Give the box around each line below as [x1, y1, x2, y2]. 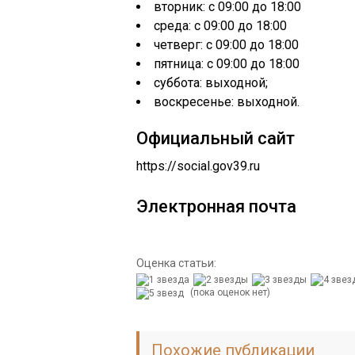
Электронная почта [136, 197, 296, 216]
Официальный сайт [136, 128, 295, 148]
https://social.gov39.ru [136, 158, 260, 174]
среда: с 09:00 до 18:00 [154, 18, 287, 33]
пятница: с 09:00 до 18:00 [154, 56, 300, 71]
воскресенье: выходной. [154, 94, 300, 109]
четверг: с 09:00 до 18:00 [154, 37, 299, 52]
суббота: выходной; [154, 75, 268, 90]
